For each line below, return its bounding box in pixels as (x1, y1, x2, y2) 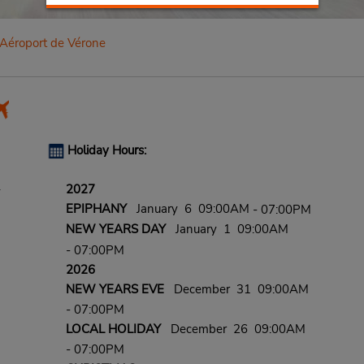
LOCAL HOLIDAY (65, 321, 161, 338)
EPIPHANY (65, 201, 127, 217)
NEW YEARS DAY (65, 221, 166, 238)
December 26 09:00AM (160, 321, 305, 338)
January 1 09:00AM (165, 221, 288, 238)
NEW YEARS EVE (65, 280, 164, 297)
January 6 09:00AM (126, 201, 253, 217)
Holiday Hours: (67, 142, 146, 158)
